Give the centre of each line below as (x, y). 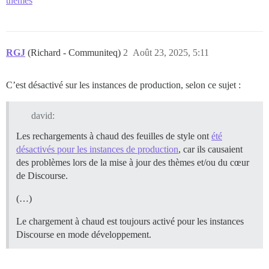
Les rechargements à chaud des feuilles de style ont (114, 136)
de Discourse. (42, 176)
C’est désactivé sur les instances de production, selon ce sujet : (123, 85)
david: (43, 116)
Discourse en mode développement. (84, 235)
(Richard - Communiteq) (75, 53)
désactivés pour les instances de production (97, 150)
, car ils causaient (210, 150)
